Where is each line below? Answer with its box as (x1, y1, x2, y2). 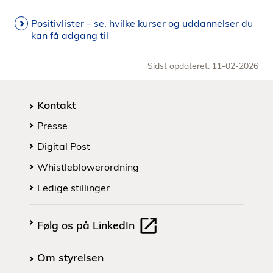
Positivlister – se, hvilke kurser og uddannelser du (31, 17, 253, 29)
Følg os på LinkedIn (37, 218, 138, 232)
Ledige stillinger (37, 182, 110, 194)
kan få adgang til (31, 29, 108, 41)
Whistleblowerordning (37, 161, 139, 173)
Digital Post (37, 140, 90, 152)
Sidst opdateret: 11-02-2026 (147, 60, 258, 71)
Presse (37, 119, 68, 132)
